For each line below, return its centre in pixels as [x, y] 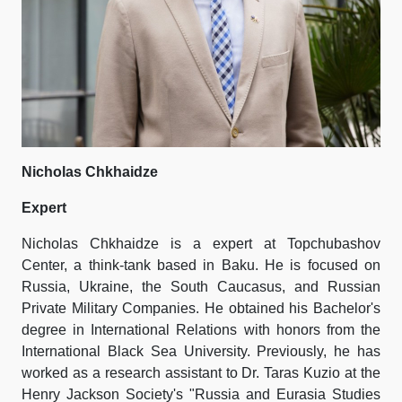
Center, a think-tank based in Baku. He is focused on [201, 265]
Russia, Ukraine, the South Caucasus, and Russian [201, 287]
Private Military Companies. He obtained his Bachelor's [201, 308]
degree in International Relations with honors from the [201, 330]
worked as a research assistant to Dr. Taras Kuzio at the [201, 373]
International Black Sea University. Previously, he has [201, 351]
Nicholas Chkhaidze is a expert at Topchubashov [201, 244]
